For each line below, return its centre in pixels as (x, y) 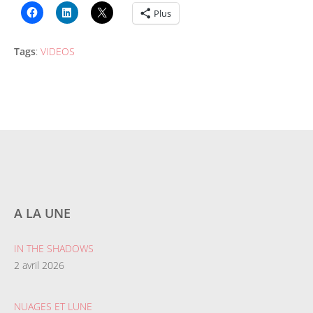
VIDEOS (58, 52)
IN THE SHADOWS (54, 249)
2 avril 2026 (39, 265)
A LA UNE (42, 213)
